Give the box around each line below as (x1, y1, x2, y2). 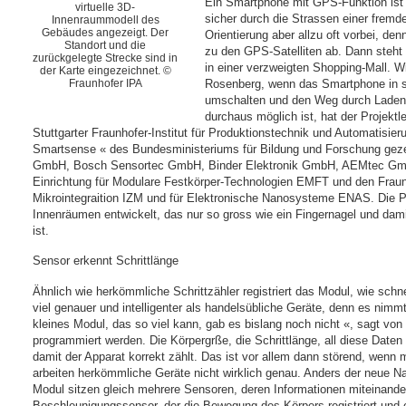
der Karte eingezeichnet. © (39, 64, 171, 78)
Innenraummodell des (51, 14, 159, 27)
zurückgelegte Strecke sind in (33, 52, 179, 65)
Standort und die (64, 39, 147, 53)
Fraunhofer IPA (68, 77, 142, 91)
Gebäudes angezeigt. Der (42, 26, 169, 40)
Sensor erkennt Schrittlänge (33, 254, 179, 268)
